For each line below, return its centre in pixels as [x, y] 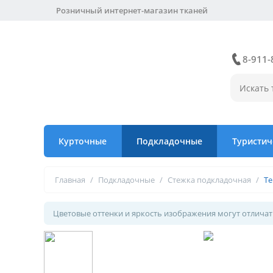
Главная [70, 180]
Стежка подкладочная [209, 180]
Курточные [83, 141]
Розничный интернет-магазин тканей [132, 10]
